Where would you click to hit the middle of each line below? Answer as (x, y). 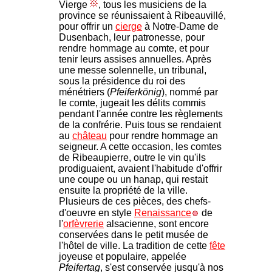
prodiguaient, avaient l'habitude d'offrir (141, 168)
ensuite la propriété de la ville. (123, 190)
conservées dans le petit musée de (134, 234)
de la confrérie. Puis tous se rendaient (140, 124)
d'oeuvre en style (97, 212)
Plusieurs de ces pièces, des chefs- (135, 201)
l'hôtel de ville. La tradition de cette (134, 245)
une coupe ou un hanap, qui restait (133, 179)
